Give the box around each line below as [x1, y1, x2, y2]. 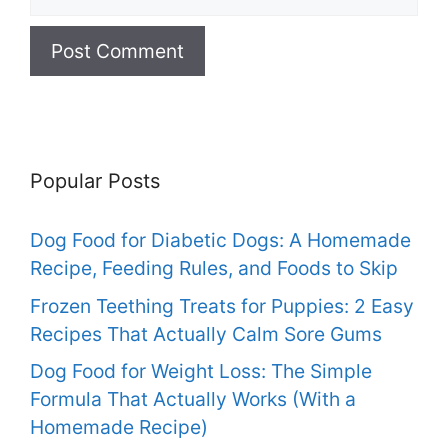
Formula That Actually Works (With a [30, 387, 356, 412]
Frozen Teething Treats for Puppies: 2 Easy [30, 293, 414, 318]
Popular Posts [30, 169, 160, 194]
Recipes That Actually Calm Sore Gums [30, 321, 382, 346]
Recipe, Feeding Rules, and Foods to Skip [30, 256, 398, 281]
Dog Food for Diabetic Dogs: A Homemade [30, 228, 411, 253]
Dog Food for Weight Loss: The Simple [30, 359, 372, 384]
